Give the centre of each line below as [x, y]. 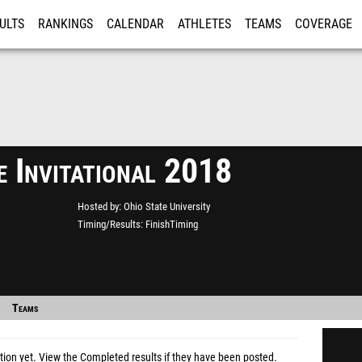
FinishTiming [172, 224]
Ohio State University [167, 206]
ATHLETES [204, 24]
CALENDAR [135, 24]
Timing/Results [109, 224]
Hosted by [98, 206]
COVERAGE [324, 24]
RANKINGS [65, 24]
